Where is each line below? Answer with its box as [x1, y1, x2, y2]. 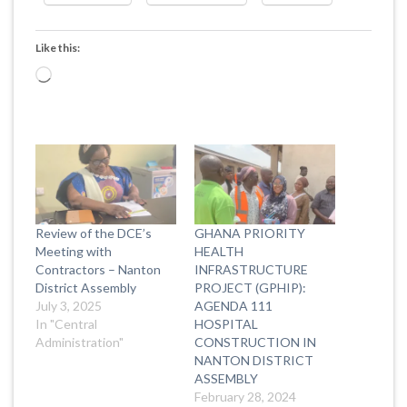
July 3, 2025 [35, 298, 102, 314]
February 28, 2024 [194, 389, 296, 405]
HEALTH [194, 243, 243, 260]
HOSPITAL [194, 316, 258, 333]
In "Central [35, 316, 97, 333]
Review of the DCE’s [35, 225, 152, 242]
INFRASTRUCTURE [194, 262, 308, 278]
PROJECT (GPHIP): [194, 280, 306, 296]
